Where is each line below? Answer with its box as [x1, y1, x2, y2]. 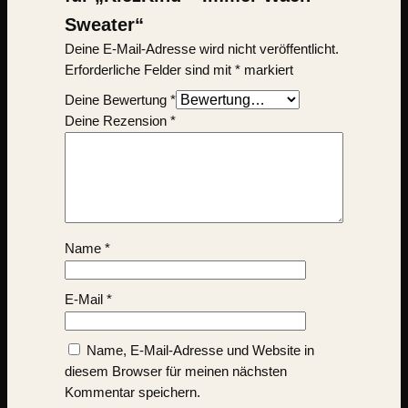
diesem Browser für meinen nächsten [64, 363, 287, 379]
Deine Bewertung [64, 92, 170, 107]
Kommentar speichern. [64, 384, 200, 400]
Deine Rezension [64, 113, 170, 128]
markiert [240, 62, 293, 77]
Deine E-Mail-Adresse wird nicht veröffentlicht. [64, 41, 339, 56]
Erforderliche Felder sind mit [64, 62, 235, 77]
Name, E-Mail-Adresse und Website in [86, 342, 314, 358]
